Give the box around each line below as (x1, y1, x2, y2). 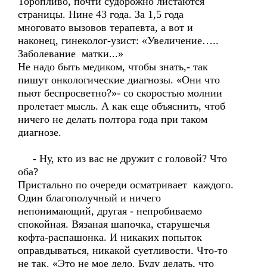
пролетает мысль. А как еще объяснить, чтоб (18, 100, 225, 112)
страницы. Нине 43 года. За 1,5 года (18, 8, 187, 20)
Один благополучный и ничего (18, 192, 161, 204)
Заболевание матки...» (18, 48, 123, 60)
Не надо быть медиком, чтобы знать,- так (18, 61, 208, 73)
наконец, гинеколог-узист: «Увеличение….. (18, 35, 222, 46)
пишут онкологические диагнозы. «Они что (18, 74, 220, 86)
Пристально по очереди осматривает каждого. (18, 179, 234, 191)
